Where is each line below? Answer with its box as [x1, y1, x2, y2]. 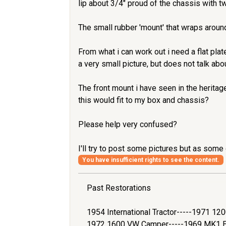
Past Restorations [87, 183, 151, 193]
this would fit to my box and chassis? [78, 95, 209, 105]
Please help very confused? [78, 119, 177, 129]
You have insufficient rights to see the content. [82, 156, 219, 164]
